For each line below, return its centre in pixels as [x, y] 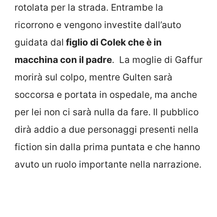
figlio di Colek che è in [113, 42]
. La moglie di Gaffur [157, 60]
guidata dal [39, 42]
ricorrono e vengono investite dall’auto [98, 25]
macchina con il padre [63, 60]
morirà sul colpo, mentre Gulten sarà [93, 77]
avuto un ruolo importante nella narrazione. [108, 164]
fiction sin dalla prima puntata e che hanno [107, 147]
